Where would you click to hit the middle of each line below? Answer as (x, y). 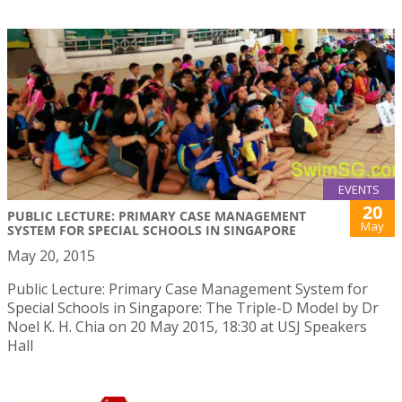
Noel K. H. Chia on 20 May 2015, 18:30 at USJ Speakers (187, 326)
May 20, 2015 (51, 255)
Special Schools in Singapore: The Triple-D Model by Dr (193, 307)
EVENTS (359, 189)
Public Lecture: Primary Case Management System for (188, 288)
